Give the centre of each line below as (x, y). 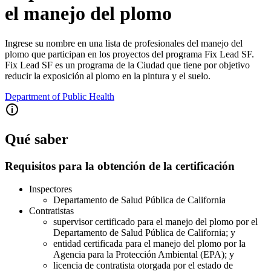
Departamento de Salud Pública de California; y (144, 233)
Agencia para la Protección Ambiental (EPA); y (144, 255)
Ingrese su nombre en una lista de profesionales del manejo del (124, 43)
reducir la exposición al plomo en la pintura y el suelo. (108, 76)
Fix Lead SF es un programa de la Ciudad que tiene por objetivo (127, 65)
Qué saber (37, 139)
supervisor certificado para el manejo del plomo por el (155, 222)
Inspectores (51, 189)
